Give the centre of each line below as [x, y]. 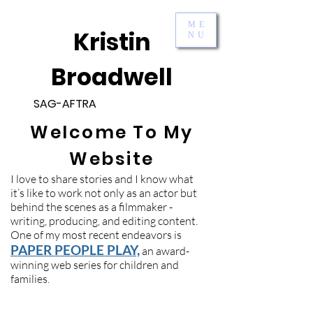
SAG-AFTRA [65, 104]
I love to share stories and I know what [102, 179]
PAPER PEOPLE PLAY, [75, 250]
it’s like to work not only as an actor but [104, 193]
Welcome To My [112, 132]
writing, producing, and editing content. [104, 221]
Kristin [112, 42]
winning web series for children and [95, 265]
